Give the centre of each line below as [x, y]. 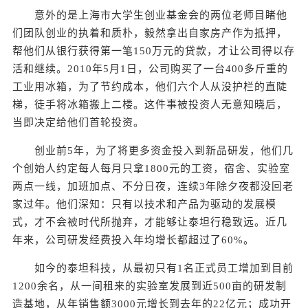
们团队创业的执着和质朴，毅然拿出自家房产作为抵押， [150, 33]
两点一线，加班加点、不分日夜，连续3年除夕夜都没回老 [153, 186]
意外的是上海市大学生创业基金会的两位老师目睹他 [150, 15]
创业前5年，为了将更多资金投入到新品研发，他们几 [153, 151]
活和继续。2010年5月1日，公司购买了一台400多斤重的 [150, 69]
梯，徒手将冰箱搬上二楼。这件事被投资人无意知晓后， [150, 104]
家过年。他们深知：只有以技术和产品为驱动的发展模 [144, 204]
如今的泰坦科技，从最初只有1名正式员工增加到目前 [153, 268]
